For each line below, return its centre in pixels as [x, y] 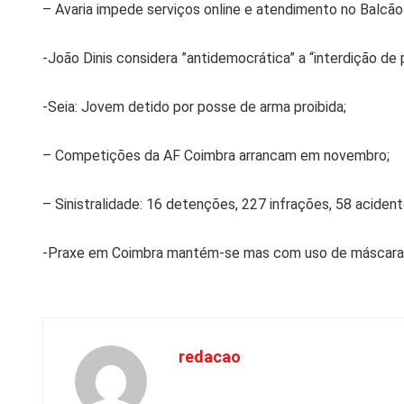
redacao [210, 356]
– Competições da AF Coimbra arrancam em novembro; [216, 155]
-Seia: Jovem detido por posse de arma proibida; [194, 106]
